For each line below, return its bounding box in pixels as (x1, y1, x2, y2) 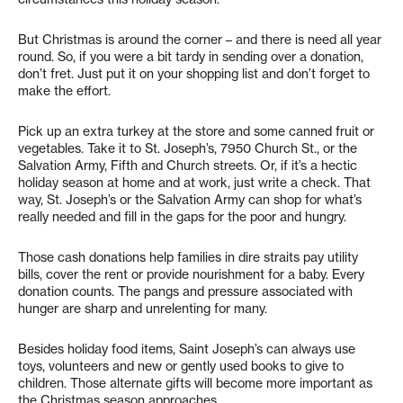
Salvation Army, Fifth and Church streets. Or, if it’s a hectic (18, 157, 357, 174)
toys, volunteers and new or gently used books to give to (18, 358, 344, 374)
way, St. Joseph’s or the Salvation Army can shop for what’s (18, 192, 362, 208)
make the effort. (18, 83, 111, 99)
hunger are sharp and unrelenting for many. (18, 300, 267, 317)
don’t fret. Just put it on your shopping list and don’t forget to (18, 66, 370, 82)
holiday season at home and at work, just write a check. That (18, 175, 371, 191)
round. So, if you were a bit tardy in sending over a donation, (18, 49, 363, 65)
